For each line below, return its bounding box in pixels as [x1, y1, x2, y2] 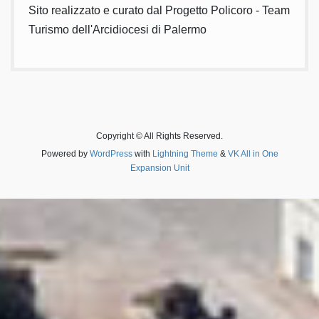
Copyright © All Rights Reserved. [96, 130, 223, 141]
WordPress [89, 148, 132, 159]
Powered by [41, 148, 90, 159]
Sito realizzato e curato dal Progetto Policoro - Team [28, 4, 290, 17]
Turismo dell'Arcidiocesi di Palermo [28, 23, 206, 36]
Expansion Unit [130, 162, 189, 173]
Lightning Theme [152, 148, 218, 159]
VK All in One [227, 148, 278, 159]
